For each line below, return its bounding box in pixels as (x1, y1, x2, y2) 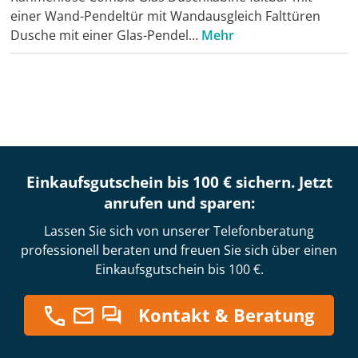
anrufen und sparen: (103, 193, 255, 214)
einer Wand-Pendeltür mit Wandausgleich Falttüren (10, 7, 320, 26)
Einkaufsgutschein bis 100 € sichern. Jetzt (26, 172, 332, 193)
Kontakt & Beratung (138, 303, 314, 328)
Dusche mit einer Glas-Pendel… (10, 26, 201, 45)
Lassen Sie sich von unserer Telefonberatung (44, 222, 314, 241)
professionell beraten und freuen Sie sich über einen (21, 241, 337, 260)
